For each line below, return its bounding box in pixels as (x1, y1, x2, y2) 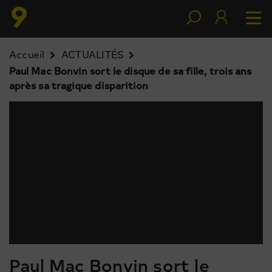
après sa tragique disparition (9, 78, 149, 92)
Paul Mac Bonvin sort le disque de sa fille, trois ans (9, 64, 252, 77)
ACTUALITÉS (61, 47, 124, 61)
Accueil (9, 47, 45, 61)
